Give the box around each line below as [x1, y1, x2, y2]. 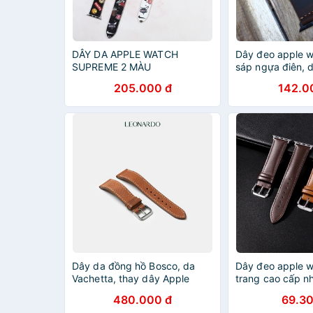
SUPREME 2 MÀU [72, 61, 152, 73]
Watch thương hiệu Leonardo [72, 285, 206, 297]
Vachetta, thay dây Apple [72, 272, 190, 284]
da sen [235, 285, 267, 297]
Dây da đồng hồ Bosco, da [72, 260, 196, 272]
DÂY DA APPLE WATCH [72, 48, 178, 60]
